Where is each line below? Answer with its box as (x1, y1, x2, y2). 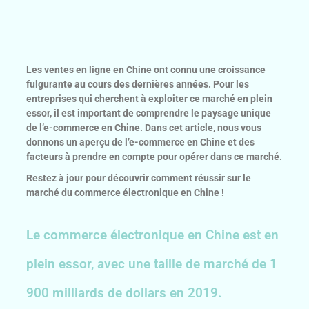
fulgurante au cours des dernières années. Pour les (26, 79, 250, 90)
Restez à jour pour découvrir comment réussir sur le (26, 172, 252, 184)
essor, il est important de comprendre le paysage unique (26, 108, 272, 119)
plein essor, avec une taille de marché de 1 (26, 256, 278, 272)
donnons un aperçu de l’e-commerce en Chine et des (26, 137, 255, 148)
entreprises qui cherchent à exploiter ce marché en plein (26, 93, 273, 105)
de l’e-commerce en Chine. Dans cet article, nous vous (26, 122, 262, 134)
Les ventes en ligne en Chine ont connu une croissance (26, 64, 266, 76)
